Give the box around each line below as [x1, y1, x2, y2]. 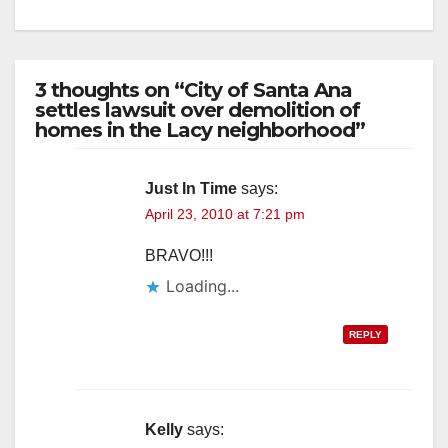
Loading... [166, 275, 239, 296]
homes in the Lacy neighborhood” [35, 117, 365, 142]
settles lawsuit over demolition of [35, 97, 360, 122]
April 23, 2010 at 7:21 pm [145, 205, 305, 222]
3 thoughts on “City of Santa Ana [35, 77, 352, 102]
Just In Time [145, 179, 237, 197]
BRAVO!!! [145, 246, 213, 264]
